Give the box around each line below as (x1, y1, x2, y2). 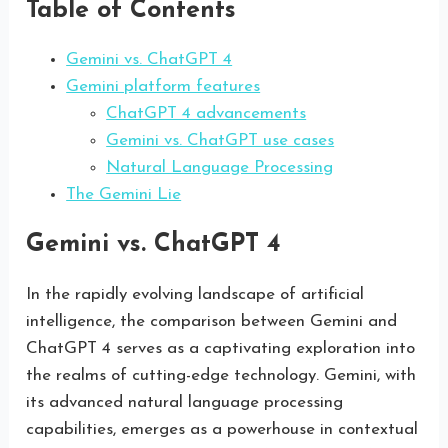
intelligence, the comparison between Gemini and (26, 312, 398, 330)
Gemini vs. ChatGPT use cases (106, 132, 335, 150)
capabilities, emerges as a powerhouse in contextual (26, 420, 419, 438)
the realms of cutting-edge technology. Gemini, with (26, 366, 417, 384)
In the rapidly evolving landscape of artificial (26, 285, 365, 303)
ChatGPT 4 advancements (106, 105, 307, 123)
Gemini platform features (66, 78, 261, 96)
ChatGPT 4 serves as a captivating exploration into (26, 339, 416, 357)
